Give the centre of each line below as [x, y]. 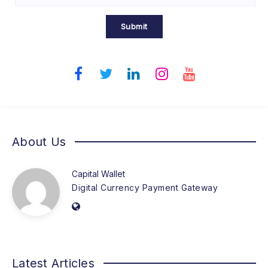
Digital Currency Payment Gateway [145, 188]
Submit [134, 27]
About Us [39, 142]
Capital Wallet [98, 174]
